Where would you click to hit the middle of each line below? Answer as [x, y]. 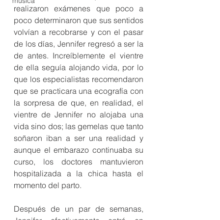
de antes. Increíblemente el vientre [79, 55]
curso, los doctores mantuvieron [79, 161]
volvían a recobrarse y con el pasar [79, 32]
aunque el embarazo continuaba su [79, 150]
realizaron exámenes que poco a [79, 8]
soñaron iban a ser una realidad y [79, 138]
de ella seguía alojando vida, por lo [79, 67]
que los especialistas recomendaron [79, 79]
